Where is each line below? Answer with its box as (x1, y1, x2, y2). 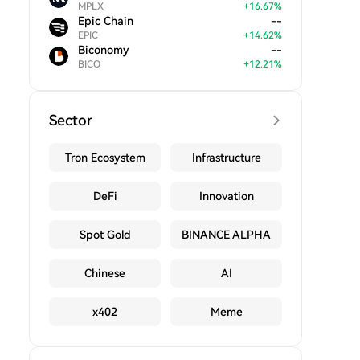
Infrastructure (191, 151, 261, 164)
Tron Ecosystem (64, 151, 145, 164)
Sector (49, 112, 92, 129)
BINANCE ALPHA (182, 228, 271, 241)
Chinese (84, 267, 125, 280)
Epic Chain (78, 14, 133, 27)
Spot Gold (79, 228, 131, 241)
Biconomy (78, 43, 129, 56)
